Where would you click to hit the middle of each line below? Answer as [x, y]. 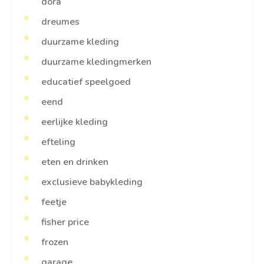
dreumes [60, 22]
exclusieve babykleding [92, 182]
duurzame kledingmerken [96, 62]
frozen [55, 242]
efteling [58, 142]
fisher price [65, 222]
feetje [54, 202]
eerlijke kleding [75, 122]
